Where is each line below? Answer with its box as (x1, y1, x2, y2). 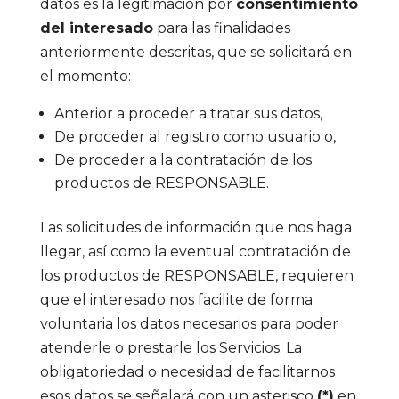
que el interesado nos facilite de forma (39, 291, 313, 308)
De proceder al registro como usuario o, (53, 128, 336, 145)
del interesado (39, 20, 153, 37)
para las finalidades (152, 20, 290, 37)
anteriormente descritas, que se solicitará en (39, 44, 352, 61)
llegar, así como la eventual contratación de (39, 243, 351, 260)
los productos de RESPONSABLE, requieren (39, 267, 354, 284)
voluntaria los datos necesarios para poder (39, 315, 338, 332)
